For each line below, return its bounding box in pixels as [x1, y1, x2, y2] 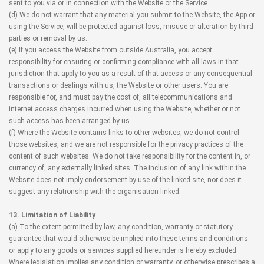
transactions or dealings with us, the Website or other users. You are [9, 81, 228, 90]
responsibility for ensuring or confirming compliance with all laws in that [9, 58, 239, 66]
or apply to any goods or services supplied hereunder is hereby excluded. [9, 246, 238, 255]
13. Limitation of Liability [9, 211, 95, 219]
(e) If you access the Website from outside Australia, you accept [9, 46, 212, 54]
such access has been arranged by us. [9, 117, 131, 125]
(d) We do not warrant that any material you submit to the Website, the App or [9, 11, 255, 19]
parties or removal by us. [9, 34, 87, 42]
